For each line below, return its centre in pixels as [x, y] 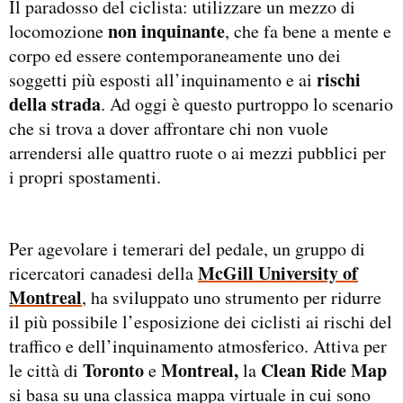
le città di [46, 370]
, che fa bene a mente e [308, 31]
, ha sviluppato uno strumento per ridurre [232, 297]
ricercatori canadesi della [103, 273]
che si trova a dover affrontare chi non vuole [169, 128]
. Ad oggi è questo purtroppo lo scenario [247, 104]
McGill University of [278, 273]
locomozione [58, 31]
